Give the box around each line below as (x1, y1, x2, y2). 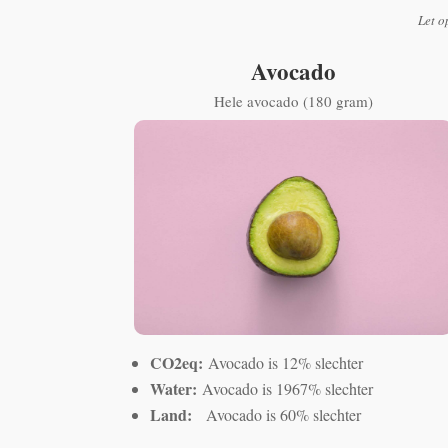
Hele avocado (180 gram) (214, 91, 374, 112)
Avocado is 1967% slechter (202, 378, 374, 400)
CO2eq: (150, 351, 209, 375)
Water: (150, 377, 203, 401)
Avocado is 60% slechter (206, 404, 362, 426)
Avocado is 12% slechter (208, 352, 364, 374)
